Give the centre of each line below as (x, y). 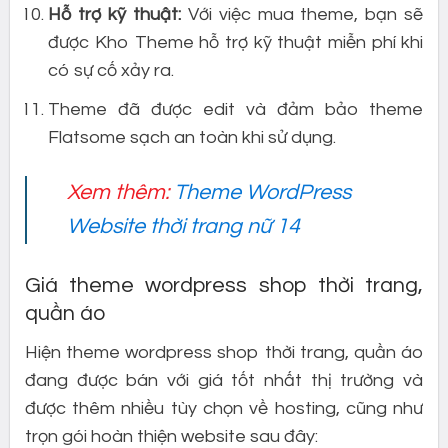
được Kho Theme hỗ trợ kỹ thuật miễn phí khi (236, 43)
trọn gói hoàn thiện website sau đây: (171, 436)
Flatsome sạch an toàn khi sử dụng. (192, 138)
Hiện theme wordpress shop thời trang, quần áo (224, 352)
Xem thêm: (121, 192)
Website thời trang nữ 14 (184, 226)
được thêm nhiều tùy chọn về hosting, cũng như (224, 408)
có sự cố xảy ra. (111, 71)
